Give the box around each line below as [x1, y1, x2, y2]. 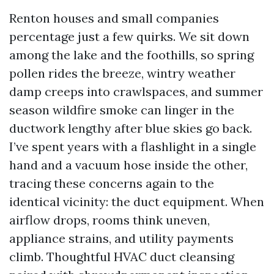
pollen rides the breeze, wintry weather [9, 65, 235, 81]
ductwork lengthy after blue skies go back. [9, 120, 252, 136]
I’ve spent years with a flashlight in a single [9, 139, 256, 154]
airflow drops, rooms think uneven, [9, 212, 210, 228]
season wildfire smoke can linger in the [9, 102, 234, 117]
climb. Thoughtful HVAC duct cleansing [9, 249, 234, 264]
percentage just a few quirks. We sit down [9, 29, 250, 44]
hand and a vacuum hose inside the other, [9, 157, 248, 172]
